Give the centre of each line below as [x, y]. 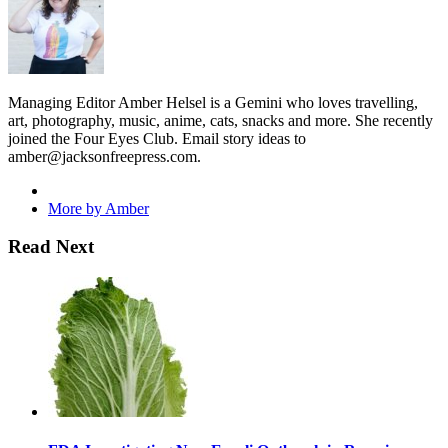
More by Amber [98, 208]
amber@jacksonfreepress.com [102, 156]
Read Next [51, 247]
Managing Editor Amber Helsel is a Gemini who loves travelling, [213, 102]
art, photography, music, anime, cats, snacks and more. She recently [220, 120]
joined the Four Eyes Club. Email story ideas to [157, 138]
